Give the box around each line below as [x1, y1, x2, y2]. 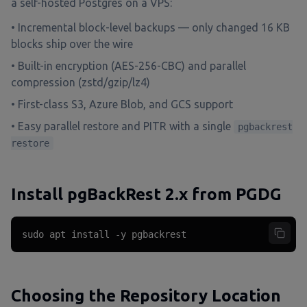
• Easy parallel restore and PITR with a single [11, 120, 234, 132]
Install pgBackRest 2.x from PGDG [11, 185, 282, 204]
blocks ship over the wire [11, 38, 133, 50]
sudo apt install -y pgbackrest [22, 229, 186, 240]
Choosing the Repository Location [11, 286, 281, 305]
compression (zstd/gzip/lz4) [11, 76, 150, 88]
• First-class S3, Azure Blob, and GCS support [11, 98, 233, 110]
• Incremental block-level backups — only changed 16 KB [11, 21, 290, 34]
